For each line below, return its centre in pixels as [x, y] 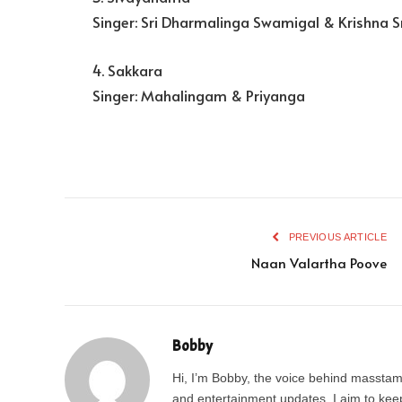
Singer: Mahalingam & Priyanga [199, 95]
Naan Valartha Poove [319, 262]
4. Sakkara [127, 70]
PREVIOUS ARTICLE [336, 236]
